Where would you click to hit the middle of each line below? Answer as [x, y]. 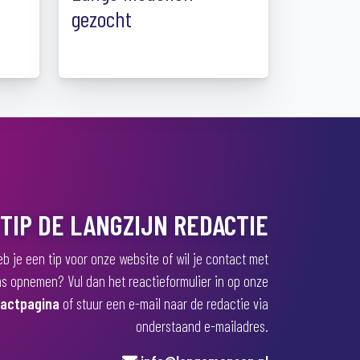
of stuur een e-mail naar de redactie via [164, 303]
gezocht [102, 18]
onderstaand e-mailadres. [202, 326]
